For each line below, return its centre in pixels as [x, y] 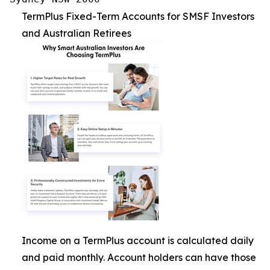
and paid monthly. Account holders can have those [139, 257]
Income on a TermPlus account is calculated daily [138, 240]
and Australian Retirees [77, 33]
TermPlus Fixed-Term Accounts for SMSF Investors [138, 16]
